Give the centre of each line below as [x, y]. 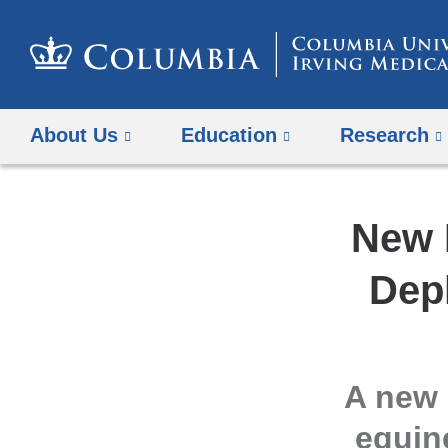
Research [385, 135]
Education [229, 135]
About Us [74, 135]
